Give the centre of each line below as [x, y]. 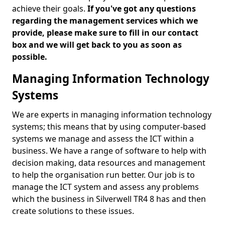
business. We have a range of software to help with [109, 151]
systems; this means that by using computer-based [109, 127]
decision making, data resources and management [109, 163]
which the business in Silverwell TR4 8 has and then [109, 199]
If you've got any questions [142, 9]
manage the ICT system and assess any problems [105, 187]
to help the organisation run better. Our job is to [103, 175]
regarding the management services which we [105, 21]
